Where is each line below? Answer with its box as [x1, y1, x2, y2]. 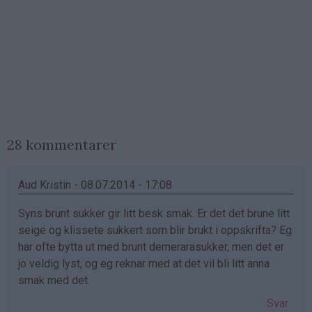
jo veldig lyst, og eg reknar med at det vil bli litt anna [18, 257, 270, 271]
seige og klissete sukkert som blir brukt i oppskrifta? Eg [18, 224, 292, 237]
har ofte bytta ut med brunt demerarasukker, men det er [18, 240, 284, 254]
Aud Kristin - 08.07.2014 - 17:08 [18, 178, 172, 192]
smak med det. [18, 274, 90, 288]
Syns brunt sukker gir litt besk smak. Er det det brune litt [18, 207, 290, 221]
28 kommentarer [7, 136, 116, 154]
